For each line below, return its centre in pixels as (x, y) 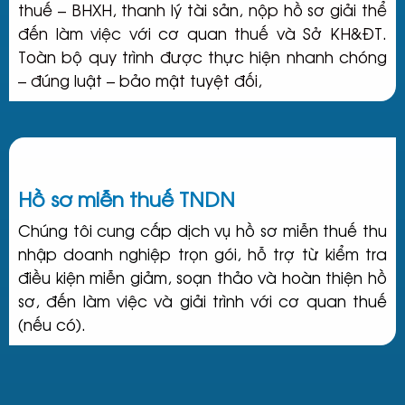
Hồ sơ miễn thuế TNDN (127, 199)
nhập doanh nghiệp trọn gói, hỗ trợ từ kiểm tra (202, 254)
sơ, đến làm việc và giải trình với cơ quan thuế (202, 301)
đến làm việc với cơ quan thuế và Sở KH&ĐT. (202, 33)
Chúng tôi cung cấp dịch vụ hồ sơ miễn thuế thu (202, 231)
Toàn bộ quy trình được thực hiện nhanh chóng (202, 57)
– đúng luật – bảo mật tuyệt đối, (140, 80)
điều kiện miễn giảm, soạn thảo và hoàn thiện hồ (202, 278)
